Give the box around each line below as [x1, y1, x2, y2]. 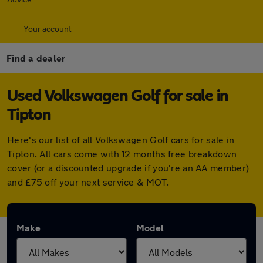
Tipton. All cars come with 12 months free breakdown [7, 148, 237, 159]
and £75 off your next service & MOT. [7, 176, 169, 187]
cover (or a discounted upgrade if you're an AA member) [7, 162, 249, 173]
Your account [23, 23, 72, 33]
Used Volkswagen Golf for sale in [7, 88, 228, 104]
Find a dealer [6, 52, 66, 63]
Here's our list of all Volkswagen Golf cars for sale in [7, 134, 235, 145]
